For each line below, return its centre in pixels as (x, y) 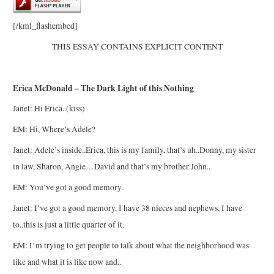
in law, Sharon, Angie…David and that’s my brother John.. (112, 167)
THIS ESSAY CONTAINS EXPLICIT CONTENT (137, 46)
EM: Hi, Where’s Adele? (54, 129)
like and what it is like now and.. (67, 261)
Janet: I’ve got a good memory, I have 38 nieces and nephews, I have (128, 208)
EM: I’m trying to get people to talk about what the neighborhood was (131, 245)
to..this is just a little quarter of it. (69, 224)
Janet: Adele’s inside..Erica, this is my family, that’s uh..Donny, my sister (135, 150)
